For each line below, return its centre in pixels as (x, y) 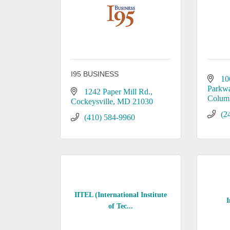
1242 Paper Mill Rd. (117, 92)
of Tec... (121, 206)
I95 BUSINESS (95, 74)
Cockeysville (92, 101)
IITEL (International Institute (121, 195)
